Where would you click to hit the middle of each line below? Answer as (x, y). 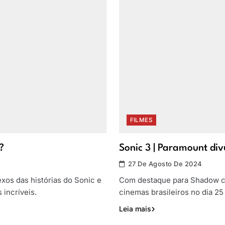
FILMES (141, 120)
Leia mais (135, 209)
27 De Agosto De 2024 (165, 164)
